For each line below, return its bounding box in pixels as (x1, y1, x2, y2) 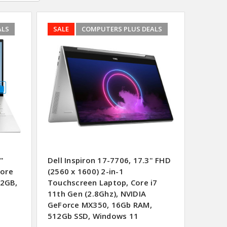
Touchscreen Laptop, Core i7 (47, 177, 158, 188)
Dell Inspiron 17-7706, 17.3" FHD (47, 155, 171, 166)
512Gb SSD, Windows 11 (47, 211, 139, 221)
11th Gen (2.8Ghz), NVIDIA (47, 188, 146, 199)
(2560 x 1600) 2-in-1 (47, 166, 124, 177)
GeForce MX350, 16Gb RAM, (47, 200, 152, 210)
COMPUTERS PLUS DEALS (81, 24, 162, 34)
